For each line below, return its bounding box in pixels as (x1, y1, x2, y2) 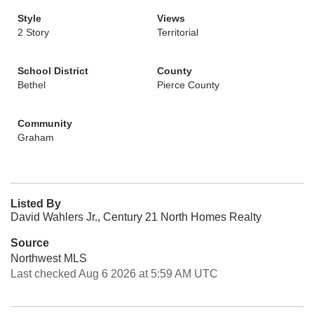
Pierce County (157, 79, 219, 90)
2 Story (18, 27, 49, 38)
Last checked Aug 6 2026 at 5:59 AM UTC (11, 268, 218, 280)
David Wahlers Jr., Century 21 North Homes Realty (11, 211, 261, 223)
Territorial (157, 27, 198, 38)
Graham (18, 132, 54, 143)
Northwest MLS (11, 252, 87, 264)
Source (11, 237, 49, 249)
